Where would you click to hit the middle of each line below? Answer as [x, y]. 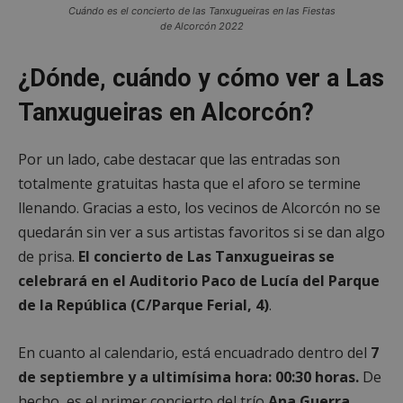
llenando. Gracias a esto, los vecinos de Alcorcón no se [199, 207]
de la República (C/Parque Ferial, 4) [143, 304]
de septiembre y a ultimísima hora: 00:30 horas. [188, 376]
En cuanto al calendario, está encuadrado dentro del [194, 352]
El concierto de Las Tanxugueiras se [206, 256]
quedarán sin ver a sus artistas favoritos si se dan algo [201, 232]
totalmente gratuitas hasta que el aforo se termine [189, 183]
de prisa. [48, 256]
